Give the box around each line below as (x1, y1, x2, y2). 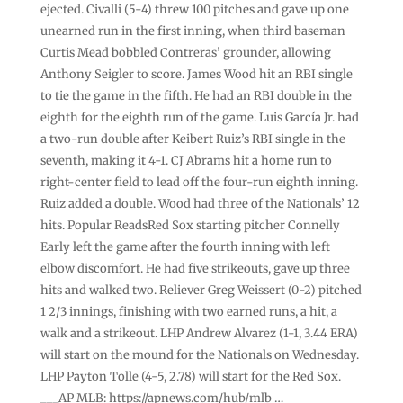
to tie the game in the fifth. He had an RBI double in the (40, 87, 352, 103)
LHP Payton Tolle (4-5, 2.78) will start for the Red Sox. (40, 368, 341, 384)
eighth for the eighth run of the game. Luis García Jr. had (40, 109, 359, 125)
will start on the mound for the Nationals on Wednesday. (40, 346, 359, 363)
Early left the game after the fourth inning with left (40, 238, 330, 255)
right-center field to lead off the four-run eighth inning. (40, 174, 358, 190)
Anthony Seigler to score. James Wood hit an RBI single (40, 66, 353, 82)
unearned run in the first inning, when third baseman (40, 22, 345, 39)
